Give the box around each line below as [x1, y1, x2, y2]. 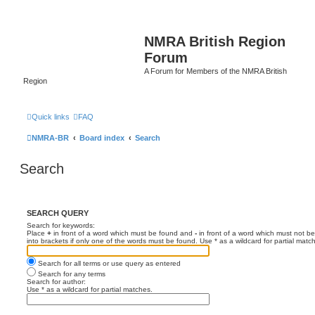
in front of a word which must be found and [51, 229, 195, 237]
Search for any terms [36, 269, 105, 278]
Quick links [32, 112, 70, 121]
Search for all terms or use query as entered [36, 259, 181, 267]
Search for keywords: [27, 221, 95, 229]
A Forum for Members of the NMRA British [144, 67, 287, 75]
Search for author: [27, 277, 86, 285]
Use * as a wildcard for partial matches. [27, 285, 153, 293]
